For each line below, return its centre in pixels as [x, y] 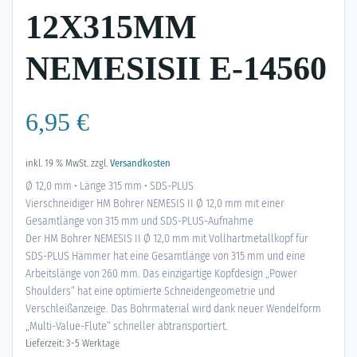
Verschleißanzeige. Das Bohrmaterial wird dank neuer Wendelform [173, 308]
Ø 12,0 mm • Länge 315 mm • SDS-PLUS [110, 186]
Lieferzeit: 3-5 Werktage [73, 343]
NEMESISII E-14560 [176, 68]
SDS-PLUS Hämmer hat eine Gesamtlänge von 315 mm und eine [165, 256]
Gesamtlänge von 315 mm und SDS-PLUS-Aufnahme [139, 221]
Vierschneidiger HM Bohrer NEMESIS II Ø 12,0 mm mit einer [155, 203]
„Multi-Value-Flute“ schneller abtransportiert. [127, 326]
